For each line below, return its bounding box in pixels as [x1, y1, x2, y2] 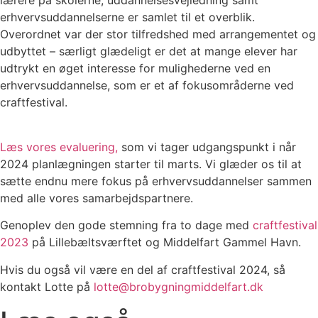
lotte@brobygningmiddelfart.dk [94, 279, 263, 294]
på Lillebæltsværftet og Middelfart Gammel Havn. [28, 235, 301, 250]
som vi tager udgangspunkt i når [118, 139, 296, 154]
